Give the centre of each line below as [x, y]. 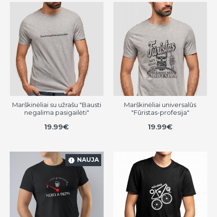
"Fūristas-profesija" [160, 112]
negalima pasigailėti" [56, 112]
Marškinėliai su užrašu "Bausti [56, 104]
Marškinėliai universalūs [160, 104]
